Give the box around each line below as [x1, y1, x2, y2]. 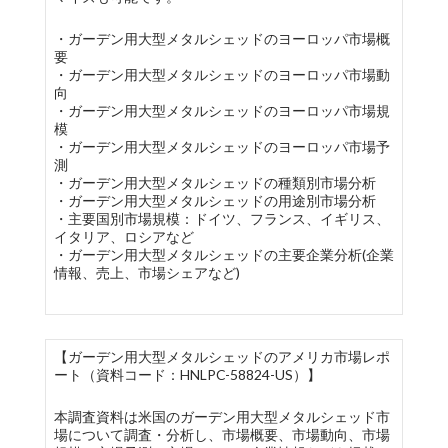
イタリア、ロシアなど [53, 228, 194, 245]
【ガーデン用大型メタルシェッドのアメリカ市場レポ [53, 348, 390, 365]
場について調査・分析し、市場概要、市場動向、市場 [53, 426, 390, 443]
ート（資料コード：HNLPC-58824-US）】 [53, 366, 321, 383]
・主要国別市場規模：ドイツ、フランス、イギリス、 [53, 210, 390, 227]
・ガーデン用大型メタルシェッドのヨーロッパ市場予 [53, 138, 390, 155]
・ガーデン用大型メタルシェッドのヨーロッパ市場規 [53, 102, 390, 119]
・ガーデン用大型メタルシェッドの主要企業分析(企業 [53, 246, 394, 263]
